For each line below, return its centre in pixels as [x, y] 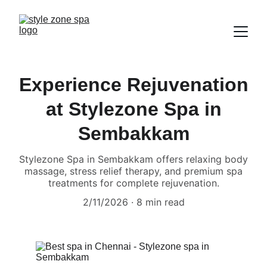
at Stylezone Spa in [133, 109]
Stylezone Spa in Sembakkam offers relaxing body [133, 159]
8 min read [160, 202]
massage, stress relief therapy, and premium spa [133, 171]
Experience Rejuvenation [133, 85]
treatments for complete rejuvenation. [133, 183]
